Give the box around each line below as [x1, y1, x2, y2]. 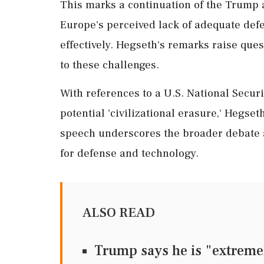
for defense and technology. [60, 146, 199, 161]
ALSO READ [82, 204, 155, 222]
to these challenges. [60, 58, 159, 72]
